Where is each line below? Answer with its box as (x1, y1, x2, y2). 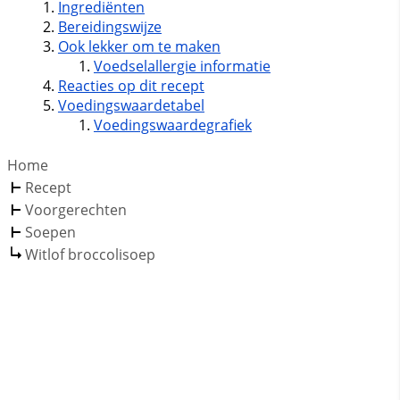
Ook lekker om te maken (57, 37, 221, 57)
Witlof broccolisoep (25, 245, 155, 265)
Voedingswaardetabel (57, 96, 204, 116)
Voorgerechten (25, 200, 127, 221)
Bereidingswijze (57, 17, 162, 37)
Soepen (25, 222, 76, 243)
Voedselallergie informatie (93, 56, 271, 77)
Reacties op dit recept (57, 76, 204, 96)
